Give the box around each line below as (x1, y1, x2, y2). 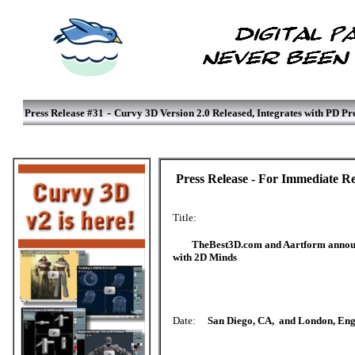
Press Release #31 (24, 107, 104, 119)
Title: (173, 212, 197, 223)
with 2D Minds (173, 251, 237, 263)
